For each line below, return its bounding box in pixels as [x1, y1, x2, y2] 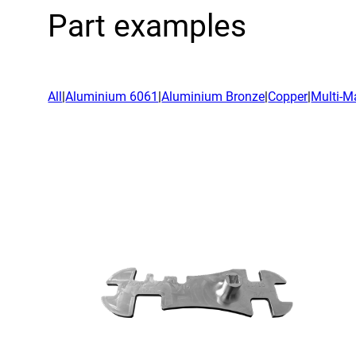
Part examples [48, 7, 247, 44]
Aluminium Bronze [161, 88, 265, 104]
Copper [268, 88, 308, 104]
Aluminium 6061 [65, 88, 159, 104]
